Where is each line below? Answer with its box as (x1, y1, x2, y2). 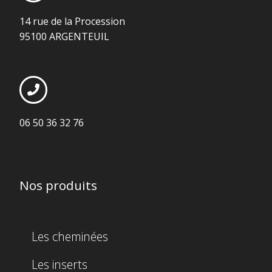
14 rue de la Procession (19, 15, 125, 29)
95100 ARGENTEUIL (19, 30, 109, 44)
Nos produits (19, 177, 97, 194)
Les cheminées (32, 228, 108, 245)
